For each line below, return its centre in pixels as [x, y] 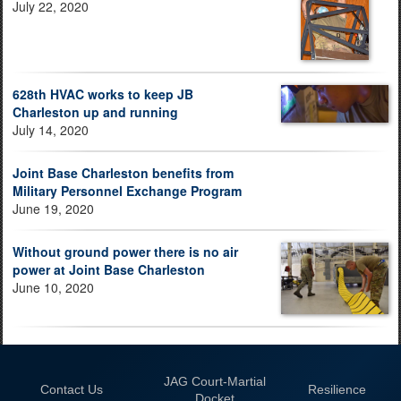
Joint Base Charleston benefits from [123, 172]
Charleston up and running [95, 111]
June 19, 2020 [53, 208]
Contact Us [71, 389]
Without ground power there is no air [125, 251]
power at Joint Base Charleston [109, 269]
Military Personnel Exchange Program [127, 190]
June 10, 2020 [53, 287]
